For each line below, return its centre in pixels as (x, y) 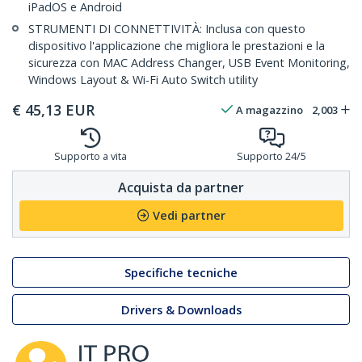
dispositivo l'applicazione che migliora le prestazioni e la (177, 46)
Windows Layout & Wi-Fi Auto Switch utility (143, 80)
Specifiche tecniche (181, 272)
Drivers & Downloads (181, 309)
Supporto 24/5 (271, 157)
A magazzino (269, 110)
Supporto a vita (90, 157)
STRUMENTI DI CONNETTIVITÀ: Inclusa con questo (167, 29)
